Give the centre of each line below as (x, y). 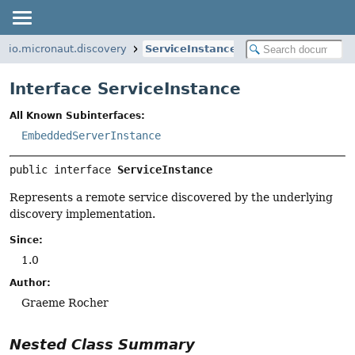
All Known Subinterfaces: (77, 116)
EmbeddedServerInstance (91, 136)
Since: (26, 240)
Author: (30, 283)
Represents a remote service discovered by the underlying (171, 197)
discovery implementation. (82, 214)
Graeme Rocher (65, 303)
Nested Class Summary (102, 345)
